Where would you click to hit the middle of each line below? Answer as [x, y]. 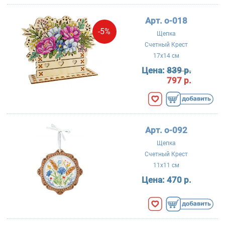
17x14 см [166, 56]
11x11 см [166, 165]
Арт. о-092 [166, 130]
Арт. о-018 [166, 21]
